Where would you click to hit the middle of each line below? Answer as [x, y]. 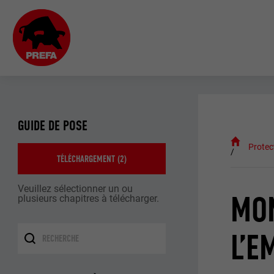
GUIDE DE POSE [53, 126]
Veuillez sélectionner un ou [76, 188]
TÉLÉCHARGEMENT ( [89, 158]
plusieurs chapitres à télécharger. [89, 198]
